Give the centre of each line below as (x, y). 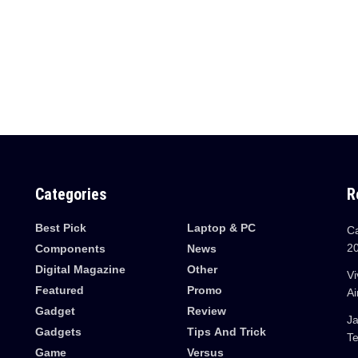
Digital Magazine (80, 269)
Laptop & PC (221, 227)
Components (70, 248)
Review (206, 310)
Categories (71, 194)
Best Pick (60, 227)
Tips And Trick (226, 331)
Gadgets (58, 331)
